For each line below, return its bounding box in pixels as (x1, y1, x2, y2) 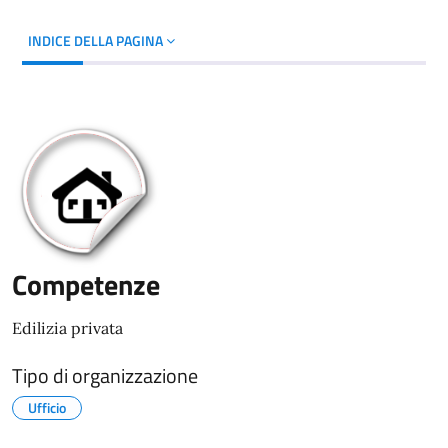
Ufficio (28, 396, 66, 418)
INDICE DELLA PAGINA (28, 30, 166, 51)
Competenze (12, 262, 160, 306)
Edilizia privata (12, 317, 123, 338)
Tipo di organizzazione (12, 359, 198, 391)
